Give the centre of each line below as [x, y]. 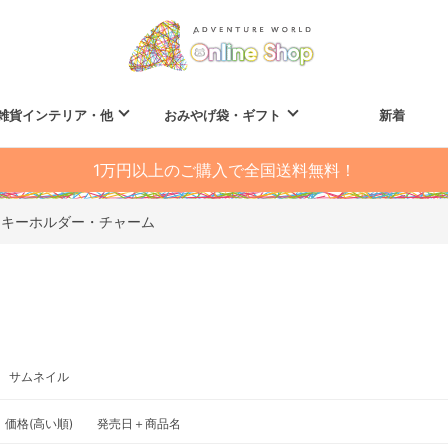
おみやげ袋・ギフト [222, 115]
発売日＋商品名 [139, 423]
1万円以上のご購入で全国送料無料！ [224, 170]
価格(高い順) [39, 423]
